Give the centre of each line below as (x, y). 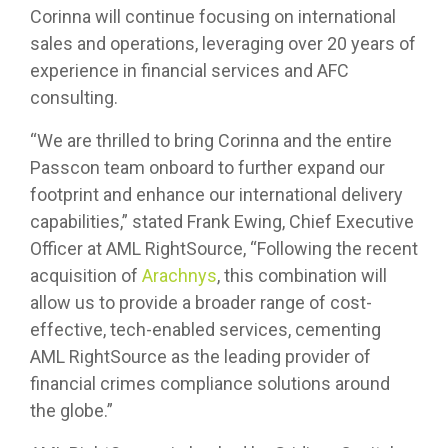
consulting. (74, 98)
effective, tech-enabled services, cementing (205, 330)
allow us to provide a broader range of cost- (201, 303)
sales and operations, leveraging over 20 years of (223, 44)
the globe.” (73, 411)
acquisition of (86, 276)
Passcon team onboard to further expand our (207, 168)
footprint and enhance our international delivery (216, 195)
